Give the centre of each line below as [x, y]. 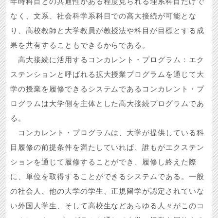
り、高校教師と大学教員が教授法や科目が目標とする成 [108, 31]
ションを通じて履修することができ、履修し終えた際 [104, 162]
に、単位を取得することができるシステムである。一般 [108, 177]
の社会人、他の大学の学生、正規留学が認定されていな [107, 191]
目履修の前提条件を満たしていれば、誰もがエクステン [107, 147]
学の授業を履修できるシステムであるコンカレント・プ [108, 89]
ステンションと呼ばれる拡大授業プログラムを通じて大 [107, 74]
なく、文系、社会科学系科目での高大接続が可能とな [104, 16]
